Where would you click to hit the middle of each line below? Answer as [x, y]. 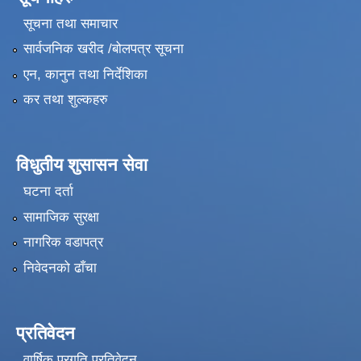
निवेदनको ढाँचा [60, 268]
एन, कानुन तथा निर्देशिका [85, 74]
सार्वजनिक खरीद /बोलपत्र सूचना [103, 49]
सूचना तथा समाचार [70, 23]
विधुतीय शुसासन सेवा [82, 165]
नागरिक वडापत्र [63, 243]
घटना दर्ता [48, 192]
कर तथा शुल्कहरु [65, 100]
